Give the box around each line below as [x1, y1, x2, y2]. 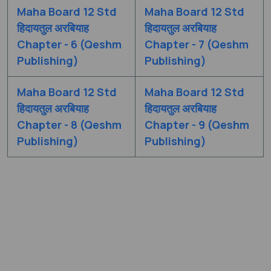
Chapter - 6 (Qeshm [17, 36, 122, 51]
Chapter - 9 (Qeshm [145, 117, 249, 132]
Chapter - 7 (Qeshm [145, 36, 249, 51]
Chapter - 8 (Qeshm [17, 117, 122, 132]
